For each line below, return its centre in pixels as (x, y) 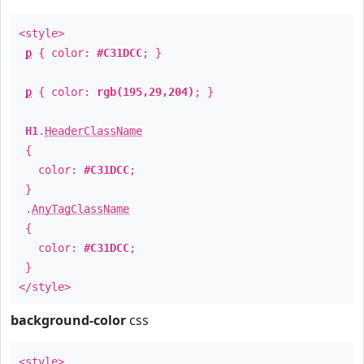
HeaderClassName (93, 131)
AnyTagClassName (80, 209)
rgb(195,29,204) (145, 92)
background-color (68, 320)
